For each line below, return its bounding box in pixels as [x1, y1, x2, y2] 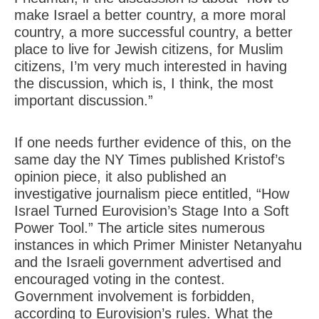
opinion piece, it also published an [14, 169, 226, 184]
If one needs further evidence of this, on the [14, 135, 291, 150]
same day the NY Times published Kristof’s [14, 152, 285, 167]
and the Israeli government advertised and [14, 254, 281, 270]
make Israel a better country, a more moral [14, 7, 286, 23]
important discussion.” [14, 93, 153, 108]
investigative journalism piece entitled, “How [14, 186, 289, 202]
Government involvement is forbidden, [14, 288, 255, 304]
